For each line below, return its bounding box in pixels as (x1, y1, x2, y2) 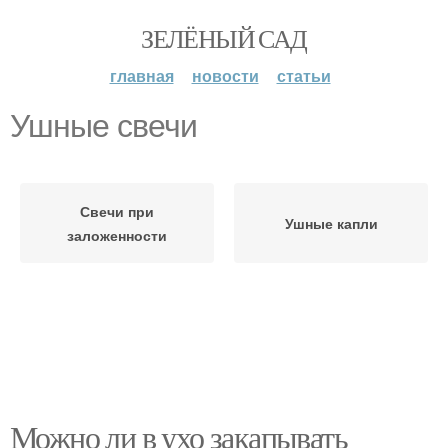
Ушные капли (284, 213, 378, 233)
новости (191, 64, 259, 87)
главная (109, 64, 174, 87)
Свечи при (80, 201, 154, 221)
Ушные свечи (10, 108, 197, 144)
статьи (276, 64, 331, 87)
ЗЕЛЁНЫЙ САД (141, 21, 307, 55)
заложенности (67, 225, 167, 245)
